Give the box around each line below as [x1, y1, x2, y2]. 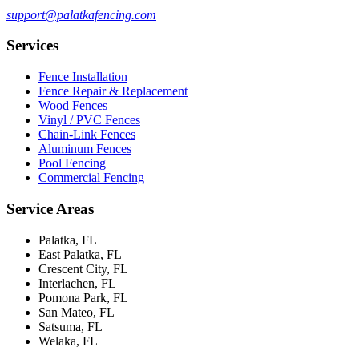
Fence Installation [38, 70, 127, 84]
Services [6, 37, 58, 54]
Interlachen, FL [38, 276, 116, 290]
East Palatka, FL [38, 247, 122, 261]
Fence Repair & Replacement [38, 84, 188, 99]
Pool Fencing [38, 156, 106, 171]
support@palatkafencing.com [6, 7, 156, 22]
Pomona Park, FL [38, 290, 128, 305]
